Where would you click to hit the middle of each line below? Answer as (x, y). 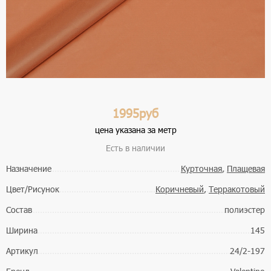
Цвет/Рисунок (33, 189)
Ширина (22, 230)
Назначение (29, 169)
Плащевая (246, 169)
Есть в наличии (135, 148)
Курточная (201, 169)
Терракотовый (237, 189)
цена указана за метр (135, 130)
